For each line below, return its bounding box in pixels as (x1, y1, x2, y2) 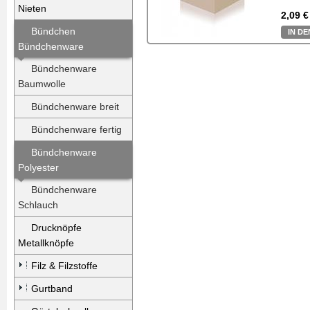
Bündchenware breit (31, 101, 119, 112)
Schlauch (18, 199, 58, 210)
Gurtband (31, 283, 73, 294)
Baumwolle (18, 78, 66, 89)
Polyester (18, 162, 59, 173)
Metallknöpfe (18, 237, 74, 248)
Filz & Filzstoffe (31, 260, 98, 271)
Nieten (18, 3, 46, 14)
